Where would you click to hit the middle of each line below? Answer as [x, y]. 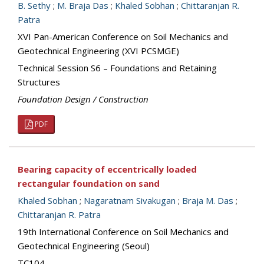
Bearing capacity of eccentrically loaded [107, 169]
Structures [39, 82]
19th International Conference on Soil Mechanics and [123, 232]
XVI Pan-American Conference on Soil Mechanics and [123, 37]
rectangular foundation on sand [89, 183]
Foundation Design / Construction [83, 99]
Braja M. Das [208, 200]
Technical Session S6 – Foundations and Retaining [117, 68]
